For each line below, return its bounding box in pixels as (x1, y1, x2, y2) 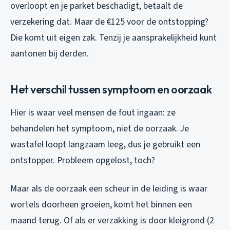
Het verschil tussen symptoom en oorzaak (10, 82, 212, 97)
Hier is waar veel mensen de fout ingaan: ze (10, 106, 176, 119)
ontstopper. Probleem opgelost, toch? (10, 154, 155, 167)
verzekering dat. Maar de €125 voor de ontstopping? (10, 15, 208, 28)
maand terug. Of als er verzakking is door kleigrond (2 (10, 214, 214, 227)
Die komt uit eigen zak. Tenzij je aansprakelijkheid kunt (10, 31, 217, 44)
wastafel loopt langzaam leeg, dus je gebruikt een (10, 138, 200, 151)
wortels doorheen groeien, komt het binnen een (10, 198, 192, 211)
